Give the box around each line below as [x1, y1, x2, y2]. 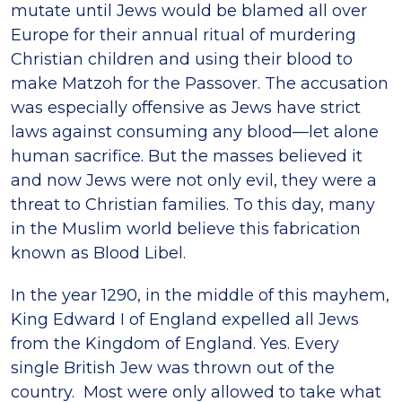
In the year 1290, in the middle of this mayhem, [11, 284, 389, 305]
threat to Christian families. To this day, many [11, 194, 375, 214]
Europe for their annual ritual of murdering [11, 24, 356, 45]
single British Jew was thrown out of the [11, 357, 335, 378]
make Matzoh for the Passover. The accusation [11, 73, 389, 93]
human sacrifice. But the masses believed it [11, 145, 363, 166]
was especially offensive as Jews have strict [11, 97, 361, 118]
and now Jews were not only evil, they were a [11, 170, 377, 190]
